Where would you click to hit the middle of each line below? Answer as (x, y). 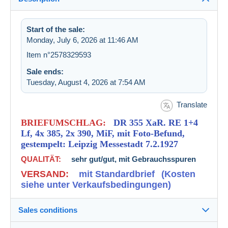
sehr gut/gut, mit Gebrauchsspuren (130, 159)
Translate (192, 105)
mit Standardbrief (113, 174)
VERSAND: (46, 174)
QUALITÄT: (41, 159)
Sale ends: (45, 72)
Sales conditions (48, 210)
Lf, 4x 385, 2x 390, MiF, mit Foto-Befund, (103, 133)
